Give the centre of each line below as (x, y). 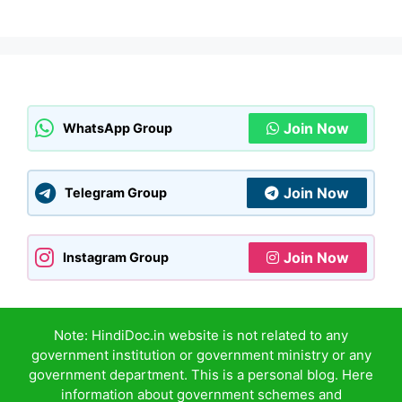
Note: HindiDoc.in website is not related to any (201, 335)
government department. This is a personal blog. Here (201, 374)
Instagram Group (116, 258)
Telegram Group (116, 193)
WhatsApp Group (118, 128)
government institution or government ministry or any (201, 354)
